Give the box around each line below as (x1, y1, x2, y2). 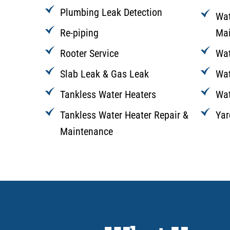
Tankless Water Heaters (60, 88, 156, 101)
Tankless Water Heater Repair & (60, 108, 188, 121)
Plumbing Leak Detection (60, 6, 162, 18)
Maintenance (60, 125, 113, 138)
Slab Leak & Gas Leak (60, 67, 149, 80)
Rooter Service (60, 47, 119, 60)
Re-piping (60, 26, 99, 39)
